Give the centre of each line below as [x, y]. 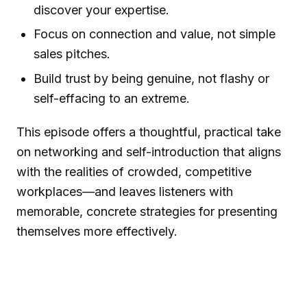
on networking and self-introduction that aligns [149, 151]
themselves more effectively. [97, 231]
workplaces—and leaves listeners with [125, 191]
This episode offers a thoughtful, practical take [149, 132]
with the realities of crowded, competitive [134, 171]
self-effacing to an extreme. [112, 98]
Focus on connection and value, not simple [155, 34]
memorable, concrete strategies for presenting [147, 211]
